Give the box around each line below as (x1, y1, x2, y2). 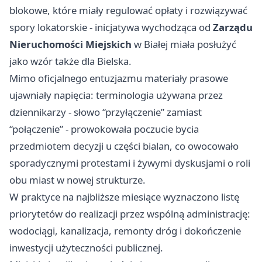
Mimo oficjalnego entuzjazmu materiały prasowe (9, 71, 228, 85)
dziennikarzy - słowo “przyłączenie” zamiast (9, 105, 202, 119)
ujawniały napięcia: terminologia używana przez (9, 88, 223, 102)
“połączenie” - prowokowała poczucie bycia (9, 122, 199, 136)
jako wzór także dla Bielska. (9, 54, 132, 68)
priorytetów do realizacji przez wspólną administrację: (9, 207, 250, 220)
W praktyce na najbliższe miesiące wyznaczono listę (9, 190, 239, 204)
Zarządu (213, 20, 253, 34)
